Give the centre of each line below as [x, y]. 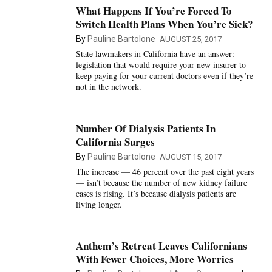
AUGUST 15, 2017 [190, 157]
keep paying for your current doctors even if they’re [164, 76]
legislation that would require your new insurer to [161, 65]
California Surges [115, 141]
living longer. [99, 204]
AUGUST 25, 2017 [190, 39]
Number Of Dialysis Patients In [145, 128]
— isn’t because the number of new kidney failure [161, 182]
